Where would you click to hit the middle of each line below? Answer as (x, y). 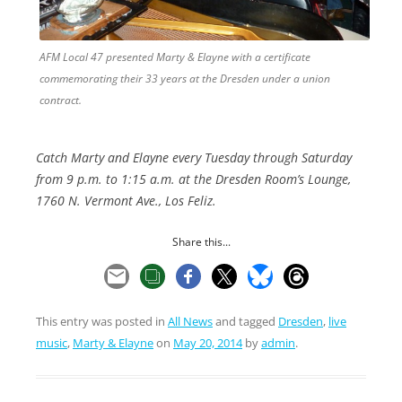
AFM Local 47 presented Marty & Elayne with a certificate (175, 57)
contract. (61, 100)
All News (190, 322)
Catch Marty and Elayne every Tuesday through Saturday (194, 158)
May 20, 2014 (208, 343)
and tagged (245, 322)
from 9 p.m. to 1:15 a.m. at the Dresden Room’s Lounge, (193, 179)
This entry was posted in (102, 322)
